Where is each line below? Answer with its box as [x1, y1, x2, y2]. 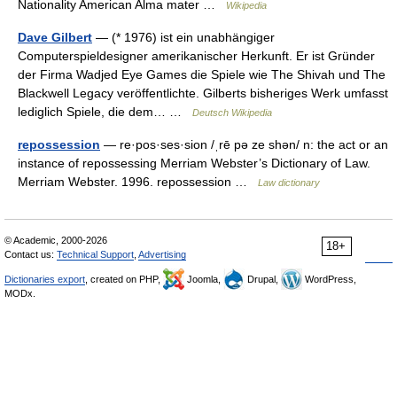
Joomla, [184, 274, 223, 284]
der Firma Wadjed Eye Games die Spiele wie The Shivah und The [18, 67, 385, 82]
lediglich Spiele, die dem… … [18, 105, 192, 119]
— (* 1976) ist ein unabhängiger [92, 30, 275, 44]
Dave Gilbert [18, 30, 92, 44]
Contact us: [4, 249, 57, 260]
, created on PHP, [85, 274, 163, 284]
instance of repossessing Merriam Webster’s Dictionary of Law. [18, 156, 370, 170]
